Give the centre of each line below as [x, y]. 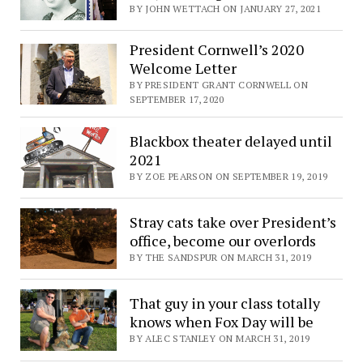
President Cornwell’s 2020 [217, 50]
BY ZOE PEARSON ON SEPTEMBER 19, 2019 [229, 176]
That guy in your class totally [225, 303]
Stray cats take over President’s [233, 222]
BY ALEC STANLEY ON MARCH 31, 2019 [220, 339]
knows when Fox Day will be [222, 322]
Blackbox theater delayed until [231, 141]
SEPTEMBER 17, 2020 [177, 100]
